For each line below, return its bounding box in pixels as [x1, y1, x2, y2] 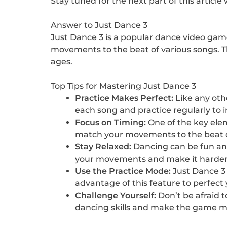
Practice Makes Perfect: [74, 93, 173, 103]
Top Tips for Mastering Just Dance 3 [50, 81, 196, 91]
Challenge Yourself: [74, 191, 156, 201]
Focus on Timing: [74, 118, 146, 128]
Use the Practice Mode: [74, 166, 171, 176]
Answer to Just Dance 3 [50, 20, 147, 30]
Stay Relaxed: [74, 142, 131, 152]
